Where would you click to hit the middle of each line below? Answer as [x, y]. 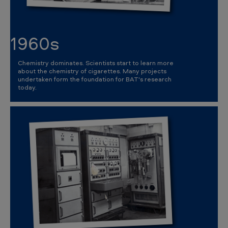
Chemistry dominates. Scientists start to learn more [96, 63]
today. [27, 87]
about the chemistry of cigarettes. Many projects [92, 71]
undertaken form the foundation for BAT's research [95, 79]
